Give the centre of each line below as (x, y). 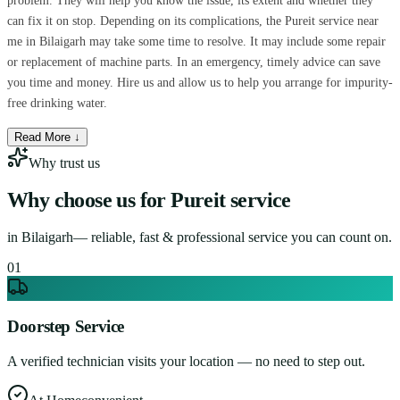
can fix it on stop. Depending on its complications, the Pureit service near (193, 21)
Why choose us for (87, 200)
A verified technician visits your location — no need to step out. (186, 362)
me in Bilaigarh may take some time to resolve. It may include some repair (196, 41)
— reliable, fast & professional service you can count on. (233, 237)
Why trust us (64, 162)
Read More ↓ (47, 137)
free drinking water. (57, 103)
